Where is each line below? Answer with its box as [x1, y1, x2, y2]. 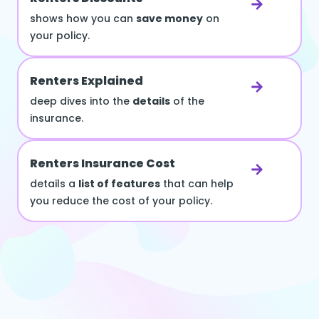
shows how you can [30, 11, 136, 26]
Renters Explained [30, 73, 143, 90]
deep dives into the [30, 94, 132, 109]
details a [30, 177, 78, 192]
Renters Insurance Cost [30, 155, 175, 172]
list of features [78, 177, 160, 192]
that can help [160, 177, 234, 192]
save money [136, 11, 203, 26]
